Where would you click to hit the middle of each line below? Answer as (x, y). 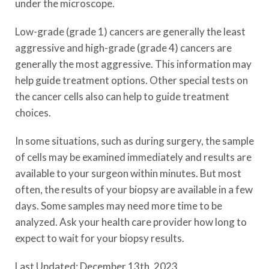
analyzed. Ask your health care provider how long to (131, 222)
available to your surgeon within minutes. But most (128, 173)
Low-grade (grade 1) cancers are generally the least (130, 32)
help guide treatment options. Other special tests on (131, 80)
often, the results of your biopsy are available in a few (134, 189)
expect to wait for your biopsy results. (100, 238)
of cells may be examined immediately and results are (133, 157)
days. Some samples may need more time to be (119, 206)
